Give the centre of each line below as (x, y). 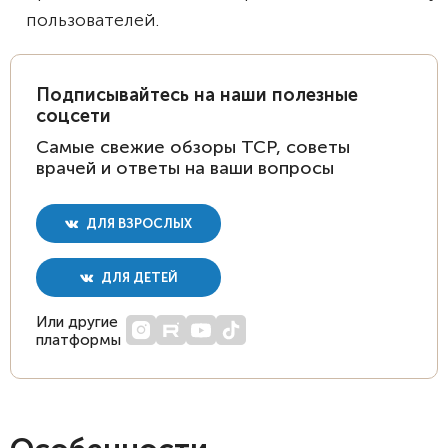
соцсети (73, 116)
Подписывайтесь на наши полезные (197, 95)
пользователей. (95, 20)
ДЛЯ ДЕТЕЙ (137, 277)
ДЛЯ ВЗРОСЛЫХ (137, 223)
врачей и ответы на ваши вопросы (185, 168)
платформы (78, 340)
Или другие (77, 322)
